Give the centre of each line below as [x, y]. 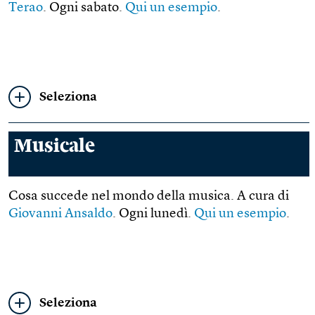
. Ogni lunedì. [153, 214]
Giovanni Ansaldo [60, 214]
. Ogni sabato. [84, 8]
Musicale [54, 146]
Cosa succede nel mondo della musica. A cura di [149, 197]
